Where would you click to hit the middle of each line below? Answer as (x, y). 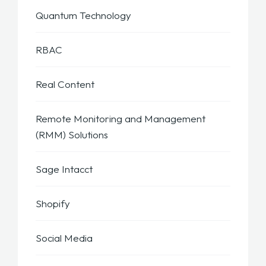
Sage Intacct (64, 169)
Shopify (53, 204)
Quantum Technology (83, 15)
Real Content (65, 84)
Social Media (64, 238)
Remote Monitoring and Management (121, 119)
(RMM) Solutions (72, 135)
